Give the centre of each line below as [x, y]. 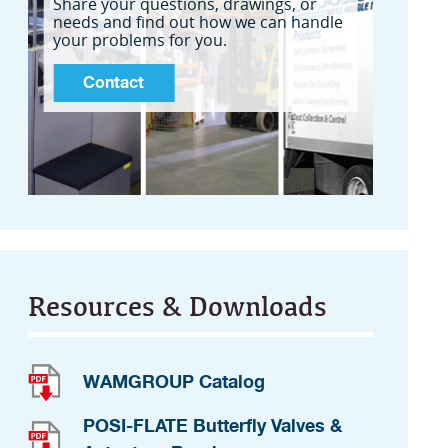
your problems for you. [140, 39]
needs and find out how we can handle [198, 21]
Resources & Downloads [178, 306]
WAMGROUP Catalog [174, 381]
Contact [114, 82]
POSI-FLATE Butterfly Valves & [213, 425]
